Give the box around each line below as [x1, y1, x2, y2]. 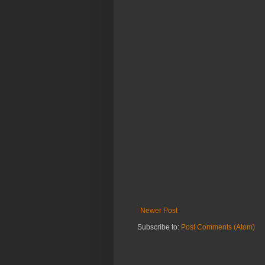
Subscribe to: [137, 223, 181, 232]
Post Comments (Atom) [181, 223, 255, 232]
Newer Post [140, 206, 177, 215]
